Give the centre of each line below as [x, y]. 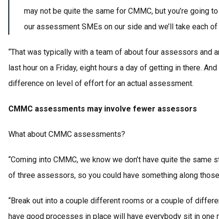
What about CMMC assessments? [67, 134]
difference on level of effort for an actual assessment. [101, 84]
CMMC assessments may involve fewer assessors [103, 109]
